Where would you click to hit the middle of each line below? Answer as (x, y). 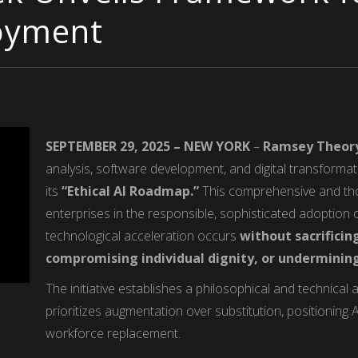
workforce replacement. (113, 333)
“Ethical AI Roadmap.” (131, 191)
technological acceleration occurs (143, 235)
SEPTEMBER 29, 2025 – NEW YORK (148, 146)
